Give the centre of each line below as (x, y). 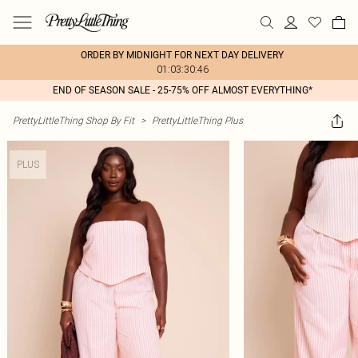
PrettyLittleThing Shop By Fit (74, 120)
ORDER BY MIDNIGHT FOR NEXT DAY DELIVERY (182, 55)
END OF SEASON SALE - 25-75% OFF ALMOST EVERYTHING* (182, 90)
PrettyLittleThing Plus (197, 120)
